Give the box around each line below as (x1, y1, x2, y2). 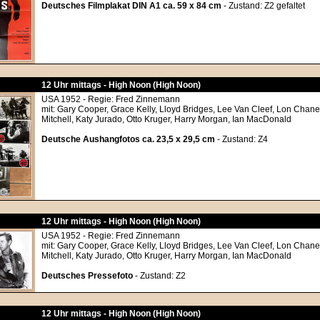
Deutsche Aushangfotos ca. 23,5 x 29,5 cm (41, 134, 215, 144)
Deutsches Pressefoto (41, 271, 133, 281)
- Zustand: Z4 (215, 134, 268, 144)
